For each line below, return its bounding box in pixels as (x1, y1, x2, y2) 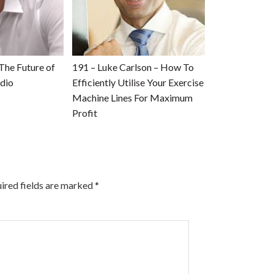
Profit (72, 106, 97, 119)
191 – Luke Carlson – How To (72, 61, 194, 73)
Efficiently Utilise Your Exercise (72, 76, 204, 88)
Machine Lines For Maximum (72, 91, 193, 103)
